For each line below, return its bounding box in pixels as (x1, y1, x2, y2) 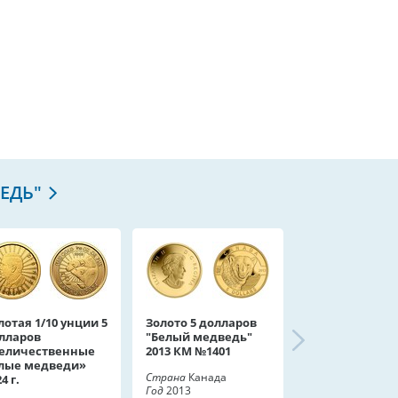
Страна (146, 370, 186, 385)
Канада (186, 370, 227, 385)
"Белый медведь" (146, 329, 252, 345)
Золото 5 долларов (146, 314, 257, 330)
